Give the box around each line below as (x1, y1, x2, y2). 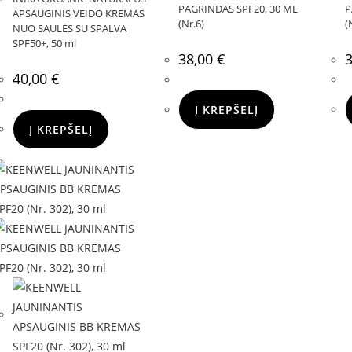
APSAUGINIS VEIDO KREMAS (13, 6, 145, 20)
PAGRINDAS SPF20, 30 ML (178, 2, 299, 16)
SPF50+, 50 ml (13, 36, 76, 50)
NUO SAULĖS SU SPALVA (13, 21, 126, 35)
